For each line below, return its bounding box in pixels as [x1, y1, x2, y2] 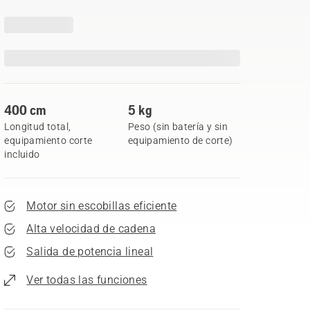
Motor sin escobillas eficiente [26, 199, 177, 212]
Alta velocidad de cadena [26, 222, 156, 235]
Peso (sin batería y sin [127, 121, 228, 132]
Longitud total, [4, 121, 71, 132]
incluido [4, 149, 40, 160]
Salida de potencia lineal [26, 245, 154, 258]
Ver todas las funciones [26, 273, 147, 286]
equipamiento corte [4, 135, 93, 146]
